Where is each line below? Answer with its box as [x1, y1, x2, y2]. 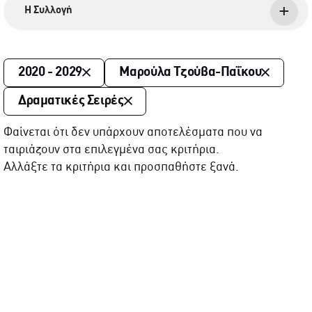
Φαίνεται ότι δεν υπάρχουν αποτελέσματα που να [3, 127, 263, 139]
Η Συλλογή [24, 6, 72, 15]
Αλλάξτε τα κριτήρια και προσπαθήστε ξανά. [3, 162, 239, 173]
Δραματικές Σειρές [18, 95, 124, 107]
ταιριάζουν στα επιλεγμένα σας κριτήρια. [3, 144, 219, 156]
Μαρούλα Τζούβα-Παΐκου [119, 66, 262, 79]
